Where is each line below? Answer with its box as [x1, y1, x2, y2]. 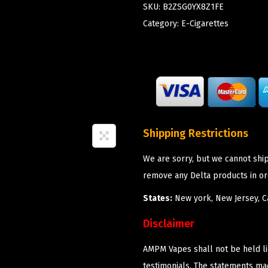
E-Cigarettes [181, 18, 229, 29]
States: [143, 193, 172, 203]
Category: [143, 18, 181, 29]
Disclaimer [143, 217, 194, 230]
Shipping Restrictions [143, 126, 248, 140]
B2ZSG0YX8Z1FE [163, 1, 224, 12]
